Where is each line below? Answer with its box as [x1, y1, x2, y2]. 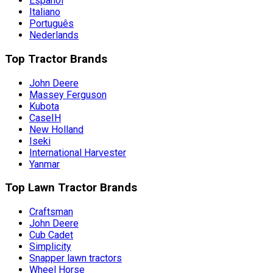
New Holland [29, 123, 83, 135]
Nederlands [29, 29, 79, 41]
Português [29, 18, 74, 30]
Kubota [29, 100, 59, 112]
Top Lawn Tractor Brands [5, 181, 137, 195]
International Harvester [29, 146, 126, 158]
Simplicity [29, 241, 71, 252]
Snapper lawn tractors [29, 252, 122, 264]
